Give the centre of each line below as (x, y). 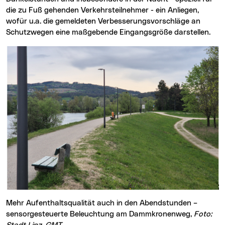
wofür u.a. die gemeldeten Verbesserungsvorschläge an (103, 21)
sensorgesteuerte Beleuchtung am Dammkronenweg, (100, 214)
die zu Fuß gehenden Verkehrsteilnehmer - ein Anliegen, (102, 10)
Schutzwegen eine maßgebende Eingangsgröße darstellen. (108, 32)
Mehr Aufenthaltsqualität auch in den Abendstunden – (102, 203)
